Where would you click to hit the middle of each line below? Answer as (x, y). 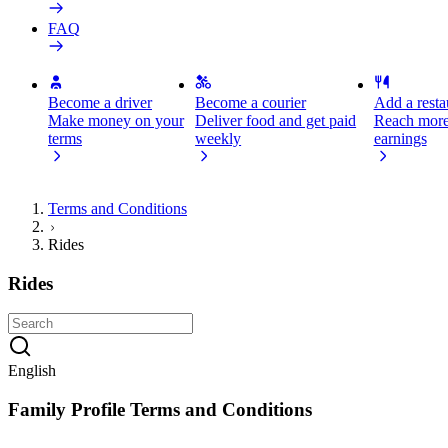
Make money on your (116, 120)
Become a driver (100, 102)
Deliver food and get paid (276, 120)
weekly (218, 138)
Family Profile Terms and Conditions (160, 410)
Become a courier (251, 102)
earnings (400, 138)
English (32, 371)
